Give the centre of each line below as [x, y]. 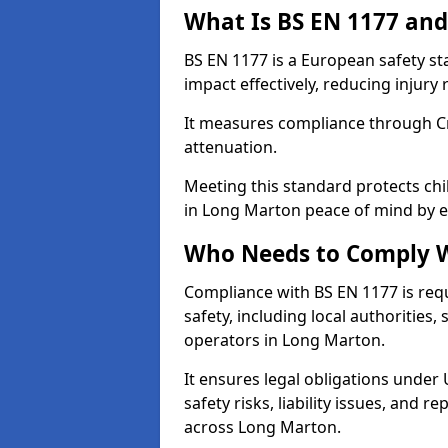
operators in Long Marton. [284, 340]
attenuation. [230, 147]
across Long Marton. [262, 427]
